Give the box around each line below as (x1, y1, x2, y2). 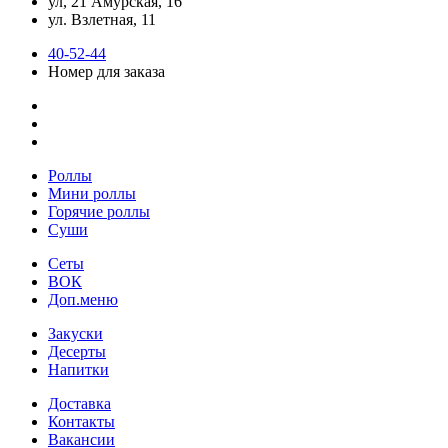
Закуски (48, 324, 103, 342)
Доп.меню (48, 290, 118, 308)
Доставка (48, 394, 111, 412)
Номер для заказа (48, 62, 165, 80)
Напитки (48, 360, 109, 378)
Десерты (48, 342, 106, 360)
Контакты (48, 412, 115, 430)
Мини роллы (48, 184, 136, 202)
